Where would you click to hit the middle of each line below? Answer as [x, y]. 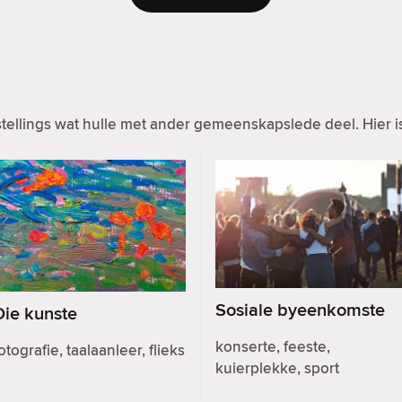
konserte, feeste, [273, 347]
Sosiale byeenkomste [300, 310]
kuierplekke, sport [277, 368]
